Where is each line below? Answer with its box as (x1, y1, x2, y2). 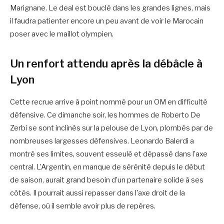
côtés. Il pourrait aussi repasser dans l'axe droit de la (10, 188, 185, 197)
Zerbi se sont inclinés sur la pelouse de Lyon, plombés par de (10, 123, 213, 132)
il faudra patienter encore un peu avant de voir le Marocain (10, 16, 203, 26)
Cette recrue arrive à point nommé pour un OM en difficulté (10, 97, 207, 106)
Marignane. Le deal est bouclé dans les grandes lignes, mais (10, 3, 210, 13)
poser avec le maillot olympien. (10, 29, 113, 39)
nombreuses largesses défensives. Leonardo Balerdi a (10, 136, 194, 145)
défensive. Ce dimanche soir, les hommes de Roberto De (10, 110, 200, 119)
